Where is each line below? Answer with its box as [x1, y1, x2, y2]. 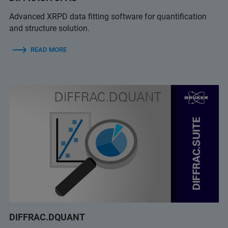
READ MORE [31, 45, 67, 53]
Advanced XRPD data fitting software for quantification [9, 11, 207, 21]
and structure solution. [9, 23, 90, 33]
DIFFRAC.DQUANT [9, 212, 85, 223]
